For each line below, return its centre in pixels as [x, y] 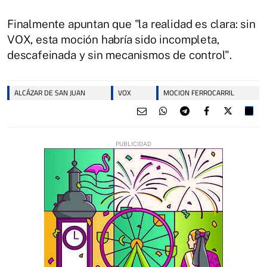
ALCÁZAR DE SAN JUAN [50, 93]
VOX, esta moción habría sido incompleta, [113, 39]
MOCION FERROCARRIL [199, 93]
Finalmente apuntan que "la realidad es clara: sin [131, 24]
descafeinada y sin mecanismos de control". [120, 55]
